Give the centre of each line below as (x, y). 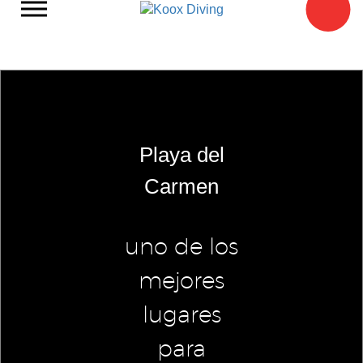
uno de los (181, 248)
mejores (181, 282)
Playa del (181, 154)
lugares (181, 316)
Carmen (181, 186)
